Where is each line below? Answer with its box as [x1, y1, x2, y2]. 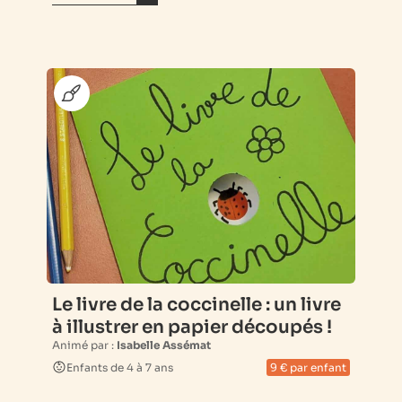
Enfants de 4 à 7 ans [66, 360, 173, 374]
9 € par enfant [270, 360, 346, 374]
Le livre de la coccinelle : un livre [52, 293, 341, 316]
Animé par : [52, 337, 117, 352]
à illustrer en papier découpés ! [52, 315, 332, 338]
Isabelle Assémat [117, 337, 211, 352]
